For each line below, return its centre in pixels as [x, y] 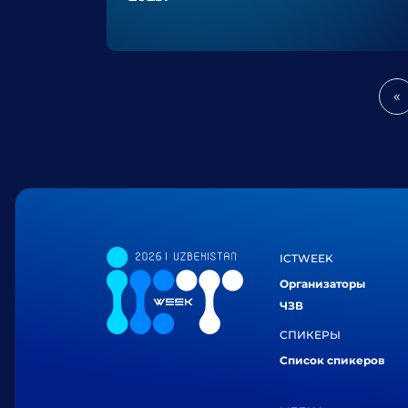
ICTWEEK [306, 258]
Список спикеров [332, 360]
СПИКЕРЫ [310, 335]
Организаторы [322, 284]
